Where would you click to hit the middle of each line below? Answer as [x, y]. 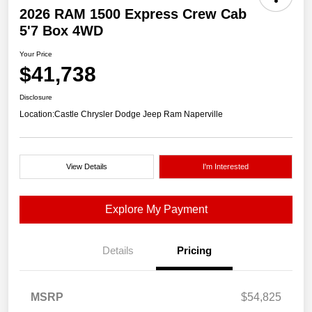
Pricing [194, 251]
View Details [86, 167]
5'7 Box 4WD [61, 31]
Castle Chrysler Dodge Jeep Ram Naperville [139, 115]
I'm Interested [225, 167]
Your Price [36, 54]
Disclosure [36, 97]
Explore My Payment [156, 210]
